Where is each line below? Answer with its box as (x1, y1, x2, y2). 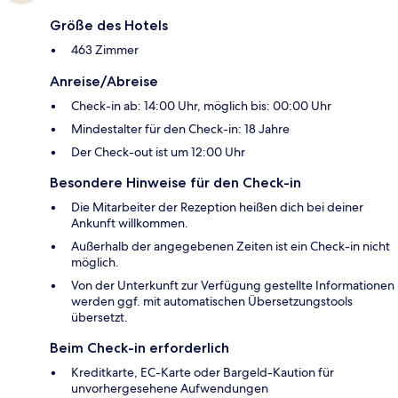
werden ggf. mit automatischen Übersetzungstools (71, 292, 353, 309)
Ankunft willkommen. (71, 214, 188, 231)
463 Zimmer (71, 41, 139, 58)
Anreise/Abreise (50, 72, 158, 90)
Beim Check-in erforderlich (50, 338, 229, 356)
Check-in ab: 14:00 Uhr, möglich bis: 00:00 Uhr (71, 97, 331, 114)
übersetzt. (71, 308, 128, 325)
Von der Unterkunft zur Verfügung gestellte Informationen (71, 276, 394, 293)
